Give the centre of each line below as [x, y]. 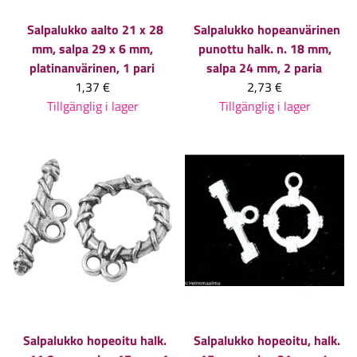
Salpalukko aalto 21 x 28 [95, 29]
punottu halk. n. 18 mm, [265, 48]
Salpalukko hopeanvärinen [267, 29]
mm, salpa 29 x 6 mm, [92, 48]
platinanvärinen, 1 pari [92, 67]
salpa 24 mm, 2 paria [264, 67]
